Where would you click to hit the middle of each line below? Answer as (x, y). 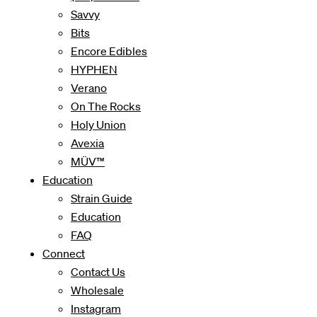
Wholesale (97, 290)
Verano (89, 88)
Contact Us (98, 272)
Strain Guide (102, 198)
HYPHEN (94, 69)
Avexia (87, 143)
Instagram (96, 309)
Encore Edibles (109, 51)
